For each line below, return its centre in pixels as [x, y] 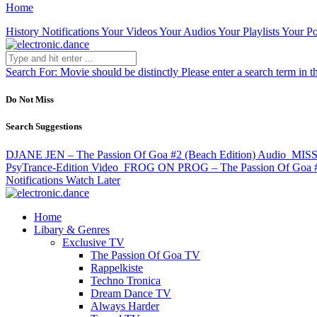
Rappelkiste [117, 267]
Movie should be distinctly [119, 72]
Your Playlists [249, 31]
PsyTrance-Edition [47, 167]
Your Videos [129, 31]
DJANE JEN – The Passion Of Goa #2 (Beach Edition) [131, 154]
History [22, 31]
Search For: [33, 72]
